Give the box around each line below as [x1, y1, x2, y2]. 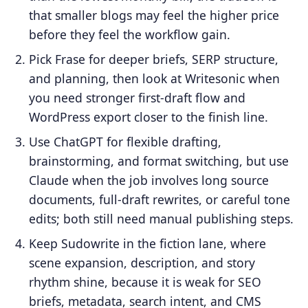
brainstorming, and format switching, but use [29, 152, 289, 169]
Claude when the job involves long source [29, 171, 269, 188]
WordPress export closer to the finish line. [29, 108, 269, 125]
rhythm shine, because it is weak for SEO [29, 273, 262, 290]
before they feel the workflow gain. [29, 26, 231, 43]
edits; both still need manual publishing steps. [29, 210, 294, 227]
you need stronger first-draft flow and [29, 89, 246, 106]
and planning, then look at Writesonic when [29, 69, 280, 87]
